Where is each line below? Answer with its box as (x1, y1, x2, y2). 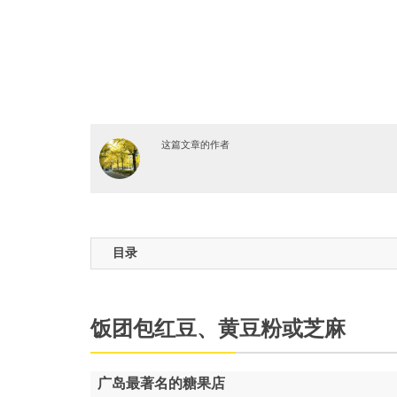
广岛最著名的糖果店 (97, 376, 225, 392)
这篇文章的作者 (161, 139, 230, 151)
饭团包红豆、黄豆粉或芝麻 (90, 316, 346, 341)
